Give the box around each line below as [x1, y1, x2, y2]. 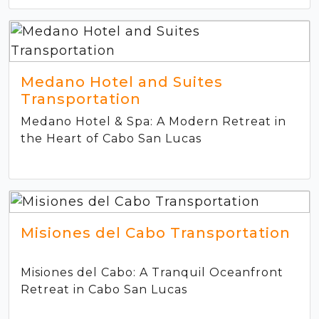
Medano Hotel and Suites [21, 73, 223, 90]
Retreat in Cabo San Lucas [21, 282, 187, 296]
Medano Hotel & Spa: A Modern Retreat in [21, 114, 286, 128]
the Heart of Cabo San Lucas [21, 131, 202, 145]
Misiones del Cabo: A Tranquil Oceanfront [21, 265, 283, 279]
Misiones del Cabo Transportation [21, 224, 291, 241]
